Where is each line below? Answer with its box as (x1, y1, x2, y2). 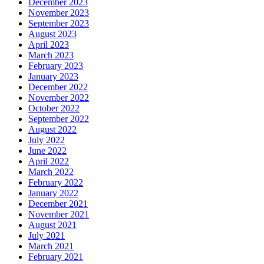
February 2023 (28, 60, 83, 71)
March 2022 (28, 166, 74, 177)
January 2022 (28, 187, 78, 198)
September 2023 (28, 18, 89, 28)
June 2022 (28, 145, 67, 156)
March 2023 (28, 49, 74, 60)
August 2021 (28, 219, 77, 230)
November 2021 (28, 209, 89, 219)
